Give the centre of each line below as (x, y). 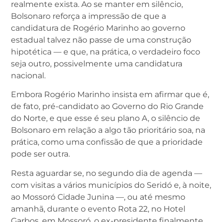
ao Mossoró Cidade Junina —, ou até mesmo (98, 197)
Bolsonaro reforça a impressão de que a (88, 16)
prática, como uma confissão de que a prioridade (107, 142)
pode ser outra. (40, 154)
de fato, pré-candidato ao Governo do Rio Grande (107, 107)
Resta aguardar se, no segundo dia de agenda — (107, 173)
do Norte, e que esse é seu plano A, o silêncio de (106, 118)
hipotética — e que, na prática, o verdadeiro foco (106, 52)
